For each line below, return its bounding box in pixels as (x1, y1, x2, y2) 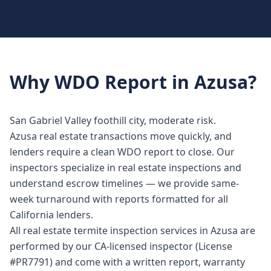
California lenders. (10, 208, 93, 221)
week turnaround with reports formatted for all (10, 192, 228, 206)
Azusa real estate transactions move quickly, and (10, 129, 232, 143)
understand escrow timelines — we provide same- (10, 177, 239, 190)
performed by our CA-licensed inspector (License (10, 240, 232, 253)
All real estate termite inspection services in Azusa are (10, 224, 255, 237)
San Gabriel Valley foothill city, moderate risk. (10, 114, 216, 127)
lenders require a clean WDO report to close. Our (10, 145, 235, 158)
